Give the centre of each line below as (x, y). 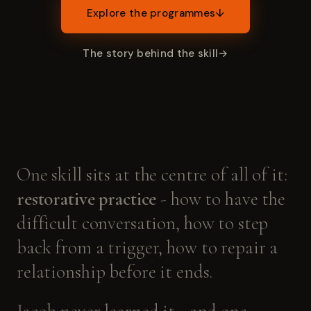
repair (243, 248)
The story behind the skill (151, 54)
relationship (61, 272)
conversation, (131, 224)
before (133, 272)
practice (128, 199)
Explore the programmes (151, 14)
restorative (56, 199)
